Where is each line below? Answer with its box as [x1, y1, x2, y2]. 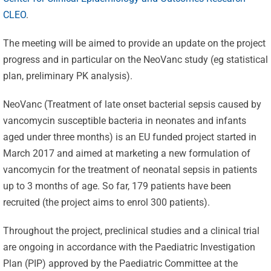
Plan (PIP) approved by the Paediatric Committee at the [2, 258, 238, 269]
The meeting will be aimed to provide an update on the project [2, 38, 266, 49]
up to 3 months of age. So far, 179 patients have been [2, 180, 231, 192]
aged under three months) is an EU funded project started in [2, 131, 256, 143]
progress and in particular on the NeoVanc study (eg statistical [2, 54, 268, 65]
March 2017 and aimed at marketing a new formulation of [2, 148, 250, 159]
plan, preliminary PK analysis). [2, 70, 132, 82]
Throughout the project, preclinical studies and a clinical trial [2, 225, 260, 237]
